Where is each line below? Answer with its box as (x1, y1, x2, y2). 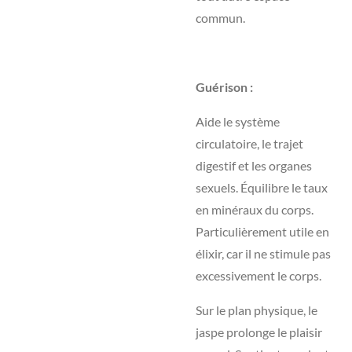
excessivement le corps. (196, 268, 321, 283)
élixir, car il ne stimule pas (196, 246, 331, 261)
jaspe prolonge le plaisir (196, 324, 322, 339)
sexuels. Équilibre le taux (196, 180, 328, 195)
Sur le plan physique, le (196, 302, 317, 317)
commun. (196, 10, 245, 25)
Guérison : (196, 79, 253, 94)
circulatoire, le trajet (196, 136, 303, 151)
